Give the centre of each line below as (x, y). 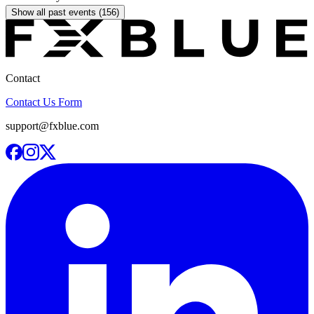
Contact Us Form (44, 102)
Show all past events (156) (65, 12)
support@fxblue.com (52, 125)
